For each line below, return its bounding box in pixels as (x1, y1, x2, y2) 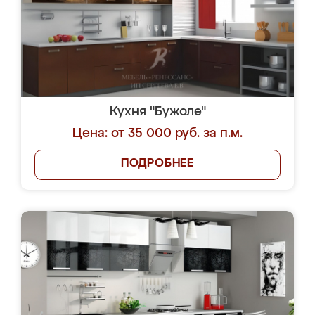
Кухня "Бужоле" (109, 105, 206, 118)
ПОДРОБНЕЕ (120, 158, 195, 169)
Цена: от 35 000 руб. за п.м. (72, 127, 243, 140)
